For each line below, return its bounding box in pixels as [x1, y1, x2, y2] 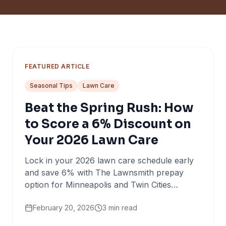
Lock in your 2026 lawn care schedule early [25, 155, 194, 165]
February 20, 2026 [33, 203, 94, 212]
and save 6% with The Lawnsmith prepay [25, 167, 184, 178]
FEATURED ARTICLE [25, 63, 90, 70]
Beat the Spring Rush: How [25, 100, 194, 116]
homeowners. [25, 192, 77, 202]
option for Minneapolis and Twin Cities [25, 180, 171, 190]
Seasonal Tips [30, 82, 73, 89]
